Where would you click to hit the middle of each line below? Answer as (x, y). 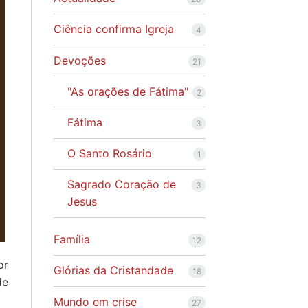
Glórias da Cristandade (113, 271)
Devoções (79, 60)
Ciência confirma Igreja (113, 29)
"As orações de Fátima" (128, 91)
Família (71, 240)
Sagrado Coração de (121, 185)
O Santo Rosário (109, 154)
